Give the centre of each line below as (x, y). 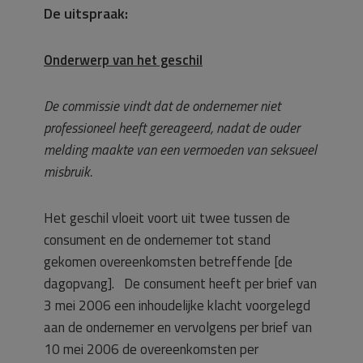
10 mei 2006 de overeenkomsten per (151, 349)
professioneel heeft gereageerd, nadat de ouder (172, 128)
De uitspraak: (86, 13)
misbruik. (68, 172)
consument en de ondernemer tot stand (157, 240)
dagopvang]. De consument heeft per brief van (180, 284)
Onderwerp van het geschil (123, 60)
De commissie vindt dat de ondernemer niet (162, 106)
